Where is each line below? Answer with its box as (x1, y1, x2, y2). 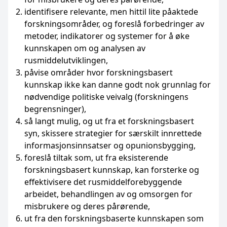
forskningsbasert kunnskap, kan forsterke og (24, 164, 199, 175)
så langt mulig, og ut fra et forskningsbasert (24, 116, 194, 127)
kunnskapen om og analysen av (24, 43, 145, 54)
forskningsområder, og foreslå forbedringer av (24, 18, 204, 29)
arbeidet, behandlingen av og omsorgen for (24, 188, 193, 200)
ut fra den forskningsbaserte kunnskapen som (24, 213, 204, 224)
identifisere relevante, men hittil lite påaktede (24, 6, 198, 17)
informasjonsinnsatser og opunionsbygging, (24, 140, 196, 151)
